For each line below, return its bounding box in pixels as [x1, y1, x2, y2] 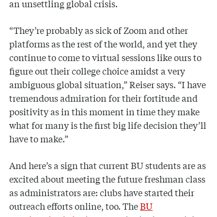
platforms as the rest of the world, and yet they [9, 37, 198, 50]
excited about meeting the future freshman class [9, 172, 206, 186]
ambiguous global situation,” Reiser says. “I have [9, 78, 206, 91]
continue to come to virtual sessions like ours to [9, 51, 202, 64]
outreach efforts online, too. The [9, 200, 140, 213]
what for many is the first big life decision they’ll [9, 119, 207, 132]
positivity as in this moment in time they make [9, 105, 200, 118]
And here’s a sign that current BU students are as [9, 159, 206, 172]
